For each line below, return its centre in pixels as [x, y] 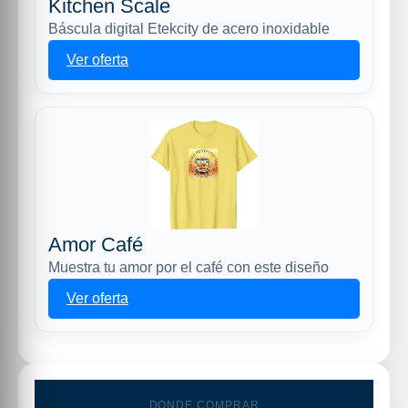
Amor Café [96, 245]
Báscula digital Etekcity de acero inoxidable [189, 29]
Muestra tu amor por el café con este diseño [189, 267]
